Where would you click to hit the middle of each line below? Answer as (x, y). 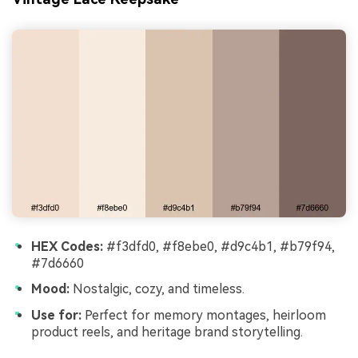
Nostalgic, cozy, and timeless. (157, 288)
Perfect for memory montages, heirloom (204, 315)
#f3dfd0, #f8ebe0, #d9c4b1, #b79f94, (219, 247)
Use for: (56, 315)
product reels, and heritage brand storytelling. (167, 332)
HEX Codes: (67, 247)
